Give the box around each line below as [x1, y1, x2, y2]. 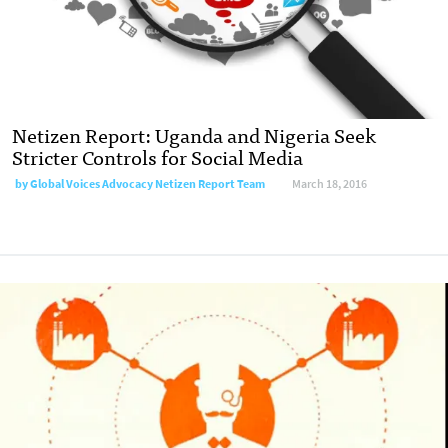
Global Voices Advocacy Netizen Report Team [30, 176, 265, 193]
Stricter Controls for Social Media [12, 140, 303, 174]
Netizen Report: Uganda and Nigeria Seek [12, 118, 376, 152]
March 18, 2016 [292, 176, 367, 193]
